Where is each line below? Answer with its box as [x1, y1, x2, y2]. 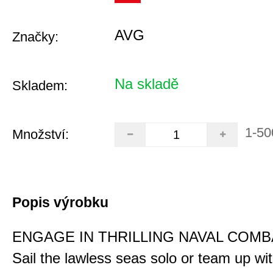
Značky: [12, 29, 58, 44]
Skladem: [12, 78, 68, 93]
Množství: [12, 127, 69, 142]
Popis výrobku [12, 194, 108, 210]
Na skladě [115, 76, 179, 92]
